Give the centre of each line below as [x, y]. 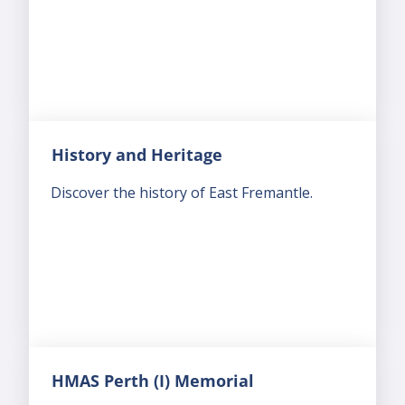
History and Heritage [137, 155]
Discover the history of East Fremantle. [182, 193]
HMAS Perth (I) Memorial [153, 381]
